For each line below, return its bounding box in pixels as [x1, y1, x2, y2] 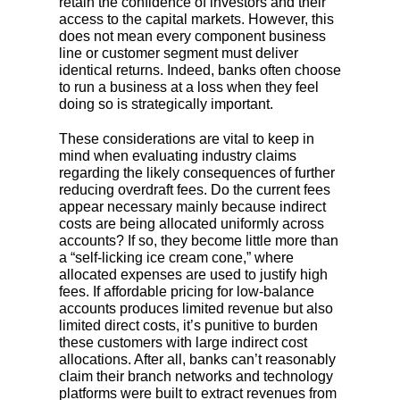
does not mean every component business [59, 28, 326, 44]
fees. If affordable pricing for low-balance [59, 283, 314, 299]
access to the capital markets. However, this [59, 11, 334, 27]
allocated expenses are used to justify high [59, 266, 328, 282]
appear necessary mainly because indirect [59, 198, 326, 214]
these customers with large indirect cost [59, 334, 307, 350]
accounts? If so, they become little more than [59, 232, 338, 248]
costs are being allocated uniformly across [59, 215, 324, 231]
